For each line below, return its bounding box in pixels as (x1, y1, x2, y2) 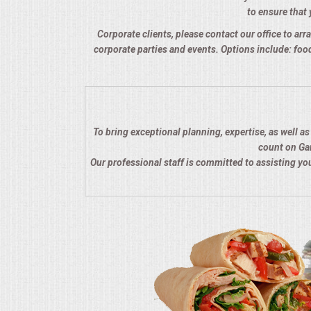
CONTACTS (21, 120, 72, 131)
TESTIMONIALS (21, 84, 89, 95)
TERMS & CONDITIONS (21, 48, 119, 59)
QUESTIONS (21, 12, 74, 23)
